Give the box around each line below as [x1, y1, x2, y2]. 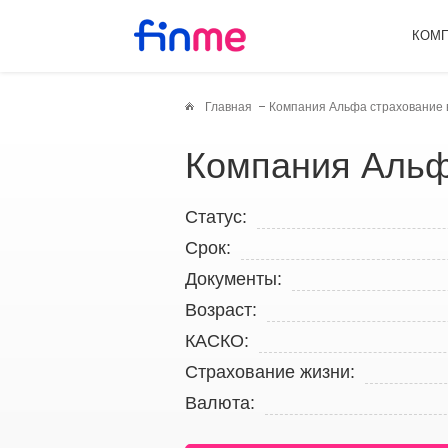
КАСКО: [184, 331, 249, 351]
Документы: [184, 269, 282, 289]
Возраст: [184, 300, 257, 320]
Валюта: [184, 393, 255, 413]
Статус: [184, 207, 247, 227]
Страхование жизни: [184, 362, 355, 382]
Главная [204, 100, 252, 114]
